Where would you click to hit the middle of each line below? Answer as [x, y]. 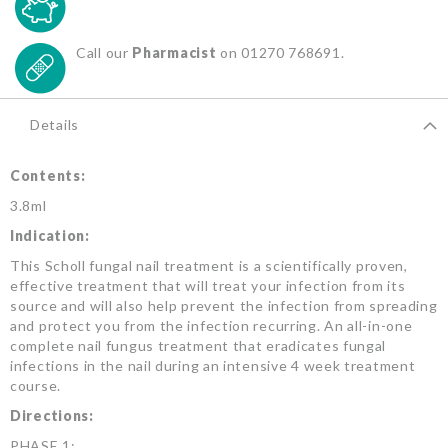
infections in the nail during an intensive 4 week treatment [213, 366]
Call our [102, 53]
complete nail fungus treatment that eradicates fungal [198, 346]
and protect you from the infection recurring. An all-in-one [211, 326]
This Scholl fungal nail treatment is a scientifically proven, [209, 266]
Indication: [50, 236]
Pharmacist [172, 53]
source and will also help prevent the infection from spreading [224, 306]
